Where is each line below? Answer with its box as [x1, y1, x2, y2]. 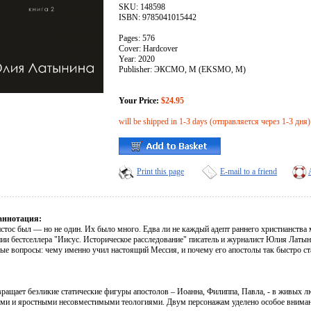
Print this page [137, 167, 184, 177]
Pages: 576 [119, 33, 155, 44]
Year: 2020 [119, 54, 155, 65]
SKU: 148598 [119, 2, 165, 12]
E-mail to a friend [220, 167, 277, 177]
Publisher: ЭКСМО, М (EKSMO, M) [119, 65, 246, 75]
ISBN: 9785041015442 [119, 12, 196, 23]
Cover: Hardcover [119, 44, 178, 54]
